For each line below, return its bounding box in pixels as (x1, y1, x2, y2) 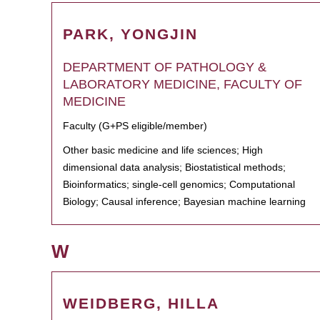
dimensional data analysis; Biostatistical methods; (63, 161, 286, 173)
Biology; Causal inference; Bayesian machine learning (63, 196, 306, 207)
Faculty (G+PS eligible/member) (63, 120, 207, 131)
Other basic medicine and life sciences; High (63, 144, 263, 156)
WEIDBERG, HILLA (63, 295, 219, 311)
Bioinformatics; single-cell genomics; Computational (63, 179, 295, 190)
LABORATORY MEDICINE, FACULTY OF (63, 77, 302, 91)
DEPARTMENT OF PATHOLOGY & (63, 60, 266, 74)
